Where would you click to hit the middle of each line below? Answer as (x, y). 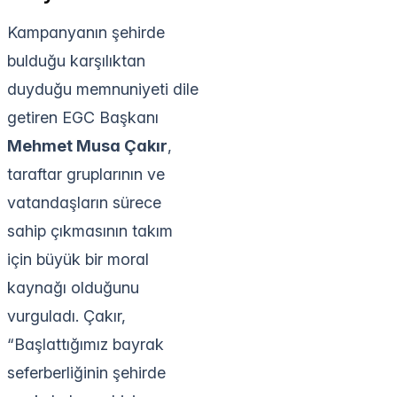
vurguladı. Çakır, (66, 315)
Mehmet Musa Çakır (87, 145)
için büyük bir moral (78, 259)
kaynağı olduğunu (73, 287)
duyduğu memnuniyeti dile (103, 89)
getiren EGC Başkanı (83, 117)
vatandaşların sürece (84, 202)
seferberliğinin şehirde (86, 372)
